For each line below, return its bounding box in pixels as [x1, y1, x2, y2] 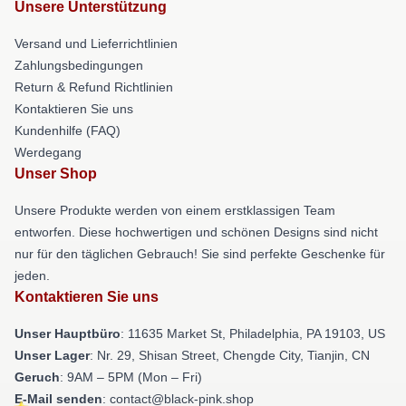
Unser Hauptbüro [14, 325, 121, 341]
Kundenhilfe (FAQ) [14, 122, 121, 138]
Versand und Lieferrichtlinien [14, 35, 178, 51]
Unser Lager [14, 347, 90, 362]
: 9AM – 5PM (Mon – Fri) [60, 369, 202, 384]
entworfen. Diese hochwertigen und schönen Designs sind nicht [14, 224, 378, 239]
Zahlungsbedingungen [14, 57, 143, 72]
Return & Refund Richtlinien [14, 79, 173, 94]
